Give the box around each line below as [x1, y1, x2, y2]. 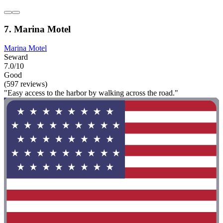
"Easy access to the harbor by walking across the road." [4, 89, 178, 98]
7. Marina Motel [4, 23, 71, 34]
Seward [4, 53, 28, 62]
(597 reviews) [4, 80, 47, 89]
